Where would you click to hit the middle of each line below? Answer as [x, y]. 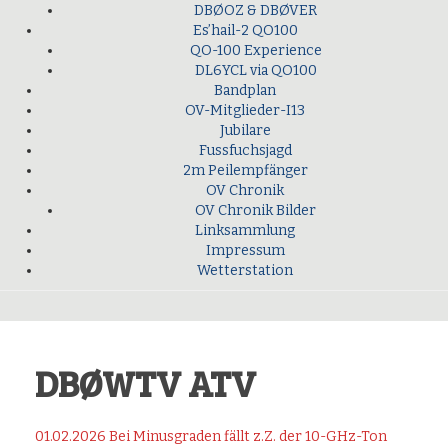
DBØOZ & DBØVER [255, 11]
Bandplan [245, 91]
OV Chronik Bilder [255, 211]
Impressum [245, 251]
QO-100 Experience [255, 51]
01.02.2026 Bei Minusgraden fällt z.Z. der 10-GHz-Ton [211, 437]
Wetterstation [245, 271]
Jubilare [245, 131]
